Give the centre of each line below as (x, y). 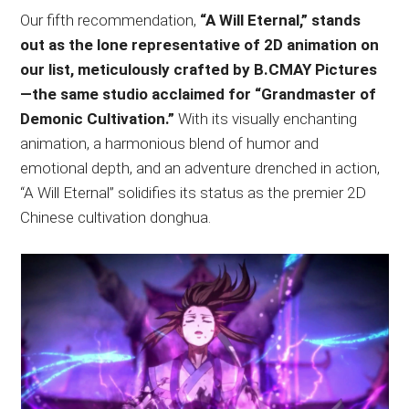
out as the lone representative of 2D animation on (200, 44)
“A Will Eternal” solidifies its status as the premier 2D (194, 192)
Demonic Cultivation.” (98, 118)
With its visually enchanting (266, 118)
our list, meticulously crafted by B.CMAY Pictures (199, 69)
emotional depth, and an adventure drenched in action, (200, 168)
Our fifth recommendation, (110, 20)
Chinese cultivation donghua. (116, 217)
